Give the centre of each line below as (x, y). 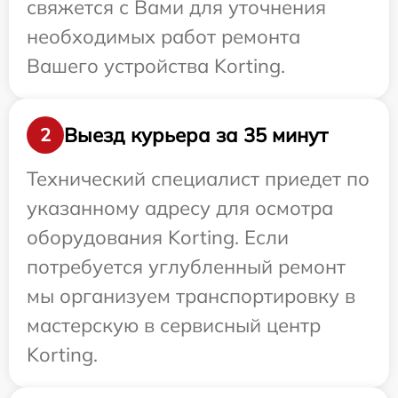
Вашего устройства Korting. (156, 66)
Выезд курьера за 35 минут (196, 135)
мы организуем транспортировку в (191, 296)
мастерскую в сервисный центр (174, 326)
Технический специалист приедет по (198, 179)
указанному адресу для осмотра (180, 208)
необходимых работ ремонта (163, 37)
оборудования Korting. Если (158, 238)
